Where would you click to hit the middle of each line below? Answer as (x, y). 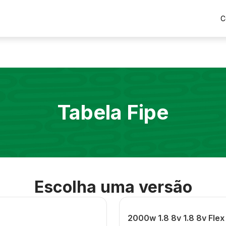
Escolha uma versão (113, 187)
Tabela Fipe (113, 112)
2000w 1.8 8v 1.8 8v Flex (176, 218)
